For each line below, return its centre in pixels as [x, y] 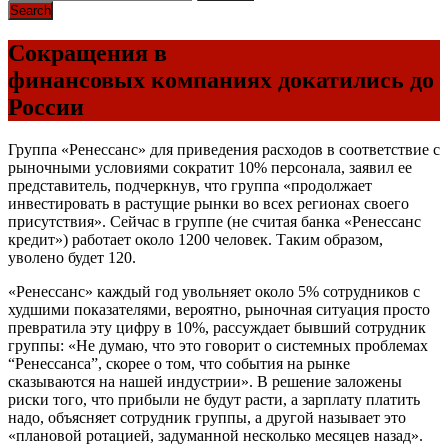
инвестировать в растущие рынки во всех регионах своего [208, 203]
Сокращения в [87, 53]
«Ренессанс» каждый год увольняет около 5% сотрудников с [214, 291]
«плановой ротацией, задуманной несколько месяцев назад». [215, 435]
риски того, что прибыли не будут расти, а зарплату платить [214, 399]
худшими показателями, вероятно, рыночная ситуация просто [219, 309]
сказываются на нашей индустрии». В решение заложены [205, 381]
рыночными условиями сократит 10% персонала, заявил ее [210, 167]
